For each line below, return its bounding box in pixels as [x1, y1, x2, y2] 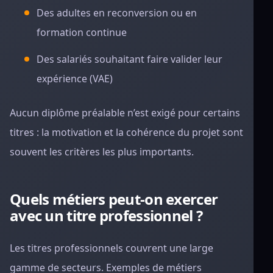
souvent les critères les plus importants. [10, 145, 194, 158]
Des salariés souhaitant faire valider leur [37, 52, 222, 66]
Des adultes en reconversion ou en [37, 6, 197, 19]
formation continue [37, 26, 127, 39]
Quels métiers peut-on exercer [10, 189, 218, 209]
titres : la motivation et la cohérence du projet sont [10, 126, 243, 139]
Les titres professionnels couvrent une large [10, 241, 213, 255]
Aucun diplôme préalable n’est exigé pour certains [10, 106, 240, 119]
